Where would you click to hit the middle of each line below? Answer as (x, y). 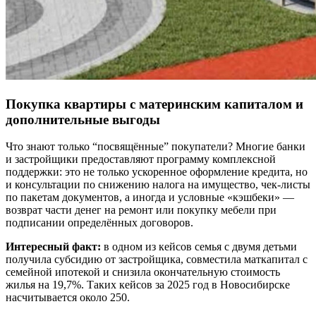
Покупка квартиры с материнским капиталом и (154, 104)
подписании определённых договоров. (99, 223)
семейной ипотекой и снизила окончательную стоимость (143, 272)
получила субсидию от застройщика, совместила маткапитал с (157, 260)
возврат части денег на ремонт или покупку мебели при (141, 210)
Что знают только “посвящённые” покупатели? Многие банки (156, 147)
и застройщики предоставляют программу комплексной (141, 159)
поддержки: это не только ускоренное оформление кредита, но (157, 172)
